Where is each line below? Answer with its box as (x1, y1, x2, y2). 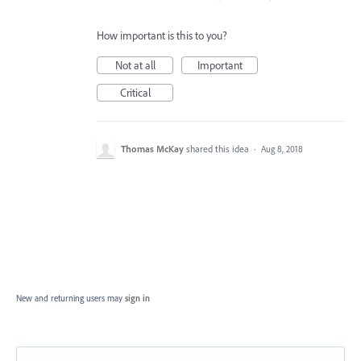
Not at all (114, 58, 156, 73)
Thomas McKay (121, 143, 184, 155)
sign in (125, 293, 150, 304)
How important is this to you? (97, 28, 227, 43)
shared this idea (186, 143, 251, 155)
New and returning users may (16, 293, 125, 304)
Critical (119, 85, 151, 100)
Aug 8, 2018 (261, 143, 303, 155)
